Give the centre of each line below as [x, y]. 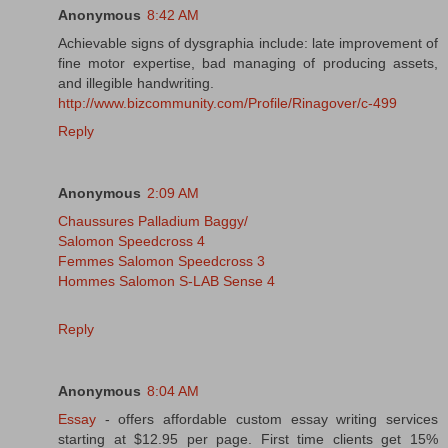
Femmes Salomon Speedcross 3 [161, 260]
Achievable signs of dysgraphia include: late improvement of [248, 42]
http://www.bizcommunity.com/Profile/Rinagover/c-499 [227, 102]
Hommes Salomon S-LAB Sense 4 [166, 280]
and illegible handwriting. [136, 82]
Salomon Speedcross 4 [131, 240]
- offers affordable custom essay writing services [267, 418]
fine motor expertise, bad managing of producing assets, [248, 62]
